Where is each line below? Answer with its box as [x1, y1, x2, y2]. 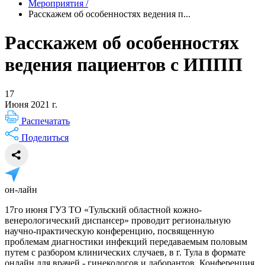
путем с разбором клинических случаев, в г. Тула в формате [5, 247, 245, 257]
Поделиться [19, 132, 69, 143]
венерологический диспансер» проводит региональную [5, 215, 231, 225]
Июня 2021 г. [5, 99, 57, 109]
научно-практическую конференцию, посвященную [5, 225, 214, 236]
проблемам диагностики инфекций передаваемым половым [5, 236, 247, 247]
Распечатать [19, 115, 70, 126]
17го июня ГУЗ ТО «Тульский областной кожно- [5, 204, 202, 215]
